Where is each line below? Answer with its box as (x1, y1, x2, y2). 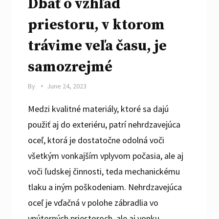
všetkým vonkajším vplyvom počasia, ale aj (28, 150, 184, 161)
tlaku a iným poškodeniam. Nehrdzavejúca (28, 181, 182, 193)
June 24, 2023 (46, 81, 87, 90)
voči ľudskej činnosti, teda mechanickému (28, 165, 180, 177)
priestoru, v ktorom (28, 15, 165, 34)
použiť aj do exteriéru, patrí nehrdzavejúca (28, 118, 181, 130)
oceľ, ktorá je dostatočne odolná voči (28, 134, 165, 146)
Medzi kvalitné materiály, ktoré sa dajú (28, 103, 169, 114)
